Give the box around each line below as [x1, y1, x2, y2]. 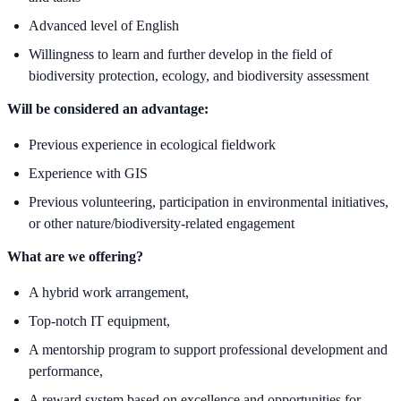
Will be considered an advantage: [7, 101, 209, 117]
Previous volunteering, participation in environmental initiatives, [29, 194, 388, 210]
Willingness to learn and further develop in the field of [29, 47, 332, 63]
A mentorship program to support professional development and [29, 342, 388, 358]
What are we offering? [7, 249, 143, 265]
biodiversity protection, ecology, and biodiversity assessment [29, 68, 369, 84]
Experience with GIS [29, 166, 148, 182]
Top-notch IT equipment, [29, 313, 170, 329]
